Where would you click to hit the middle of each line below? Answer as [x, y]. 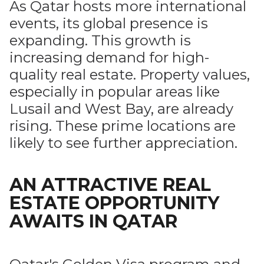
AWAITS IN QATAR [93, 221]
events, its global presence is [109, 23]
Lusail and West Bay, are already [121, 109]
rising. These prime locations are [123, 126]
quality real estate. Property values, [130, 75]
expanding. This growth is [100, 40]
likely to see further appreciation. [123, 143]
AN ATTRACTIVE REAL [110, 185]
